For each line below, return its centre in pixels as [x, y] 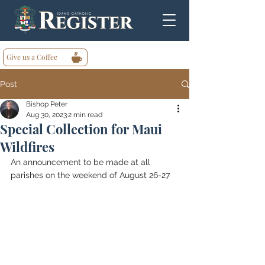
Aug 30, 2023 [46, 115]
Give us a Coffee [32, 57]
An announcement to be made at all [82, 162]
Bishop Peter [47, 104]
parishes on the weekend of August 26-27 [90, 175]
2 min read [85, 115]
